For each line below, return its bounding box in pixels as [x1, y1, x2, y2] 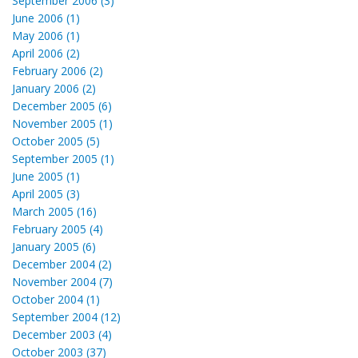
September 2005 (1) [12, 150, 114, 166]
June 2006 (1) [12, 10, 80, 26]
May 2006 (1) [12, 27, 80, 43]
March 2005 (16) [12, 203, 97, 219]
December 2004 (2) [12, 256, 112, 272]
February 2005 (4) [12, 221, 103, 237]
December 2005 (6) [12, 97, 112, 113]
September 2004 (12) [12, 308, 121, 324]
